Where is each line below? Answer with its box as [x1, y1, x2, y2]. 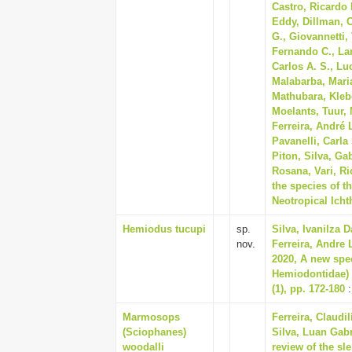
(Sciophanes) [123, 326, 186, 338]
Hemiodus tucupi [123, 223, 206, 235]
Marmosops [123, 311, 180, 323]
